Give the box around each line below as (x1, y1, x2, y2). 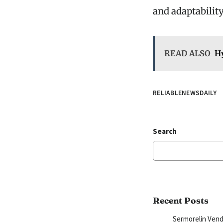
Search (153, 126, 177, 136)
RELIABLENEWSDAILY (153, 88, 217, 97)
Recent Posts (153, 195, 209, 206)
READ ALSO (164, 48, 211, 59)
